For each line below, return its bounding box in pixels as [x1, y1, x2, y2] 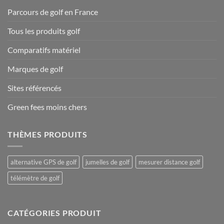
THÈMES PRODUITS [7, 129, 87, 139]
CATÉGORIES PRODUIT [7, 208, 101, 218]
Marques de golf [7, 63, 63, 73]
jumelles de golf [85, 158, 129, 166]
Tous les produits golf [7, 25, 80, 35]
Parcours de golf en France [7, 6, 98, 16]
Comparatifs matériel [7, 44, 80, 54]
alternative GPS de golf [10, 158, 76, 166]
